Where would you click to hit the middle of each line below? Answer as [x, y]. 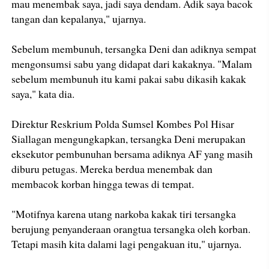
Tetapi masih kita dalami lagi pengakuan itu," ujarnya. [127, 244]
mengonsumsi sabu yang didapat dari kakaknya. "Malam [132, 64]
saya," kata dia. [43, 94]
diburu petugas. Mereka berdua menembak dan [112, 169]
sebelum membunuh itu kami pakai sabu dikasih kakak [129, 79]
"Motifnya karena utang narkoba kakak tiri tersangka [124, 214]
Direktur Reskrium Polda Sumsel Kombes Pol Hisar [123, 124]
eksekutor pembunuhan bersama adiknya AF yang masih [132, 154]
